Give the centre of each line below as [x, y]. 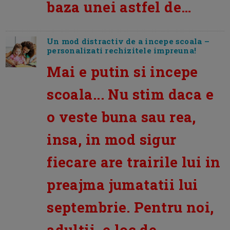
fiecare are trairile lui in [134, 161]
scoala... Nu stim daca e [130, 94]
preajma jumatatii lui [122, 184]
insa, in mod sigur [112, 139]
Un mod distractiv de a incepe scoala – [128, 41]
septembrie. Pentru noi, [130, 207]
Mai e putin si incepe [122, 71]
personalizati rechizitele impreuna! [122, 50]
